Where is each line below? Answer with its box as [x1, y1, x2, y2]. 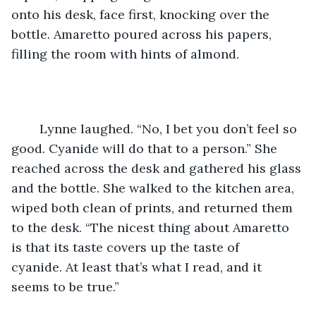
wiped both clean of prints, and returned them [11, 199, 296, 216]
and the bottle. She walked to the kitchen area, [11, 179, 298, 196]
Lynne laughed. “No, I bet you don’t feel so [25, 120, 39, 137]
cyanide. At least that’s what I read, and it [11, 258, 265, 275]
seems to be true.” [11, 278, 119, 295]
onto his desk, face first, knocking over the [11, 6, 273, 23]
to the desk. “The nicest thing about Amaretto [11, 219, 293, 236]
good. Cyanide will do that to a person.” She [11, 140, 281, 157]
